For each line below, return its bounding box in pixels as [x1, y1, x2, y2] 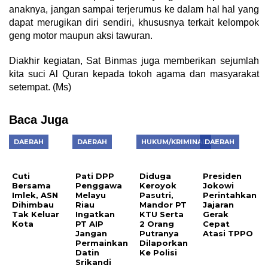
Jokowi [203, 180, 234, 190]
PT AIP [75, 218, 104, 229]
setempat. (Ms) [9, 82, 71, 92]
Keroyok [139, 180, 176, 190]
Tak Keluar [12, 209, 59, 219]
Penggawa [75, 180, 123, 190]
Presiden [203, 170, 242, 181]
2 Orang [139, 218, 174, 229]
